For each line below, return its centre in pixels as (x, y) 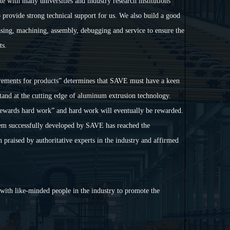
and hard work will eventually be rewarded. (120, 111)
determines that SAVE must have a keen (121, 81)
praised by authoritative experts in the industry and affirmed (91, 140)
